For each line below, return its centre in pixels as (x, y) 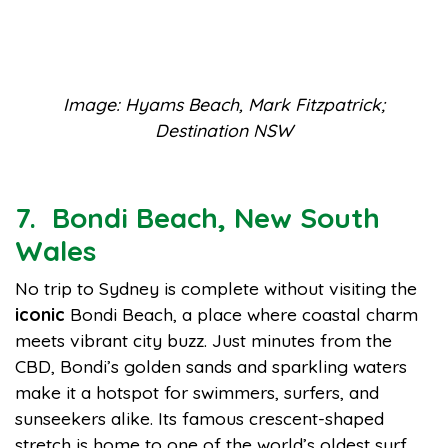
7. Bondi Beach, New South (197, 217)
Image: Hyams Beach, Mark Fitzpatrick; (224, 104)
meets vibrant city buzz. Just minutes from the (203, 340)
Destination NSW (224, 130)
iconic (40, 314)
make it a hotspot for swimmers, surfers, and (197, 392)
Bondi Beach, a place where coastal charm (241, 314)
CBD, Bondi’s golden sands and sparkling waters (211, 366)
